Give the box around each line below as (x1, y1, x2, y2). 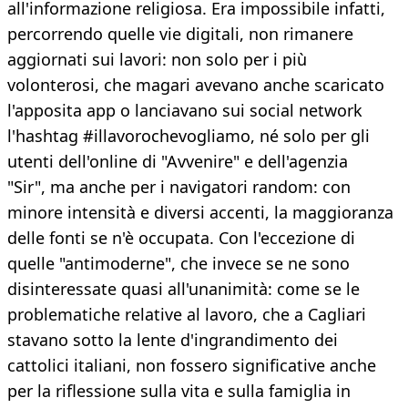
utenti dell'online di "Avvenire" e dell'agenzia (7, 150, 348, 173)
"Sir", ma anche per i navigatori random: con (7, 176, 351, 199)
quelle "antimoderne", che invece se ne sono (7, 252, 350, 275)
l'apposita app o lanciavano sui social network (7, 99, 362, 122)
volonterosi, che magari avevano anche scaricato (7, 74, 384, 97)
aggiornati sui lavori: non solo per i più (7, 48, 307, 71)
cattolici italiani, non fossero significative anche (7, 354, 376, 377)
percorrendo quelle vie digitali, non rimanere (7, 23, 353, 46)
